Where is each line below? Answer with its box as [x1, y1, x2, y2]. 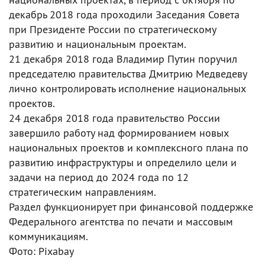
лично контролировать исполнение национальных [9, 82, 246, 95]
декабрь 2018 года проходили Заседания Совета [9, 8, 240, 21]
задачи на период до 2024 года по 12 [9, 170, 189, 184]
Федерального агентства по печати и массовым [9, 215, 233, 228]
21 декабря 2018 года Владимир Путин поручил [9, 52, 237, 66]
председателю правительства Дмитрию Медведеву [9, 67, 247, 80]
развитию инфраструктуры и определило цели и [9, 156, 237, 169]
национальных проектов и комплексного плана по [9, 141, 248, 154]
